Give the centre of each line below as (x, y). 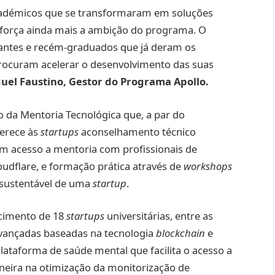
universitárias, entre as (159, 216)
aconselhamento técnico (137, 131)
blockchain (182, 233)
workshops (208, 166)
